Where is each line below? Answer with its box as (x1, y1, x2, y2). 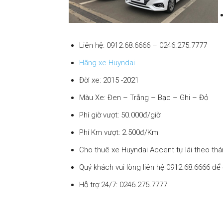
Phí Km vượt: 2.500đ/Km (79, 128, 158, 137)
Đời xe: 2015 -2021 (79, 76, 139, 85)
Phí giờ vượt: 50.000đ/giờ (79, 111, 160, 119)
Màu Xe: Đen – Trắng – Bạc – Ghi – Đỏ (79, 93, 208, 102)
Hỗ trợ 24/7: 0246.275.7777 (79, 180, 167, 189)
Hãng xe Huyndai (79, 58, 135, 67)
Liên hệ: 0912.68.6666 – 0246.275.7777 (79, 41, 207, 50)
